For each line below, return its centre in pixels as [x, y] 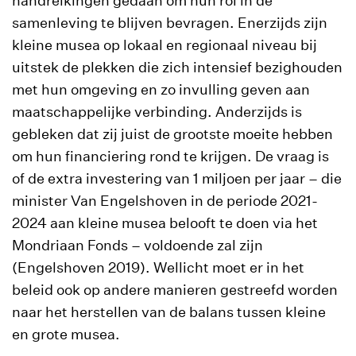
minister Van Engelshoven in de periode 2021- [165, 201]
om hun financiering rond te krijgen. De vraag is [170, 156]
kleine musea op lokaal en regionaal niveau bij [164, 45]
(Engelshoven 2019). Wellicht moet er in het [158, 267]
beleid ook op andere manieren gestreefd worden [175, 290]
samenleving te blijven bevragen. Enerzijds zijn [170, 23]
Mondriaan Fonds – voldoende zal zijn [137, 245]
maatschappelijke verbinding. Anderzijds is [157, 112]
